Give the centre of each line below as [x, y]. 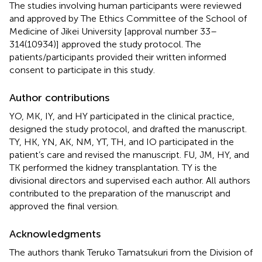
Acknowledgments [55, 234]
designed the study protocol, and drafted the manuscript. [128, 129]
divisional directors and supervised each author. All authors [130, 180]
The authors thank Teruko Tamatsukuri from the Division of [131, 252]
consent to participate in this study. [82, 70]
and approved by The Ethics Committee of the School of [128, 18]
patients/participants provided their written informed [118, 57]
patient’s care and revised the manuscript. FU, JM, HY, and [129, 154]
